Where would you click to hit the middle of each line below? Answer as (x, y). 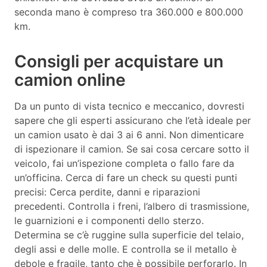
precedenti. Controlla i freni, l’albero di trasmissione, (132, 206)
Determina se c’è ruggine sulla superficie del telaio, (129, 235)
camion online (70, 80)
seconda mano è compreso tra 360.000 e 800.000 (129, 12)
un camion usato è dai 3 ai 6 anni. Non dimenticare (129, 134)
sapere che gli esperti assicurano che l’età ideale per (133, 120)
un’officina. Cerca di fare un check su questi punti (126, 177)
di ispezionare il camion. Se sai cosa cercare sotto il (132, 149)
